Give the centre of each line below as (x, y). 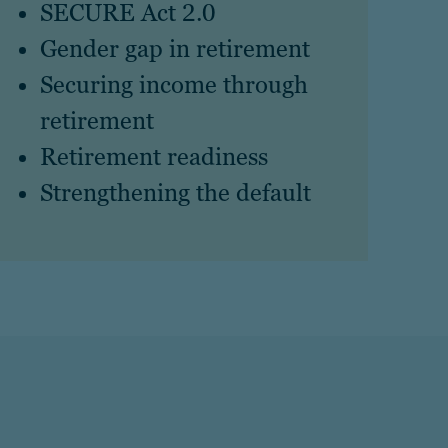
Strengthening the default (175, 192)
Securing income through (174, 84)
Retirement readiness (154, 156)
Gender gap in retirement (175, 48)
